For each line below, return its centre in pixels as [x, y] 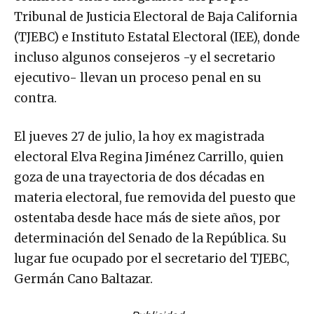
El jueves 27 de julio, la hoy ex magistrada [139, 136]
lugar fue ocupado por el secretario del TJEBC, [152, 258]
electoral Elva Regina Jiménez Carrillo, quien [149, 157]
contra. [35, 98]
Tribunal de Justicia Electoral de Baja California [156, 16]
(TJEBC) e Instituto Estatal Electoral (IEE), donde [157, 37]
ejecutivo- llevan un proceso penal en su [138, 77]
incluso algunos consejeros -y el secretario [145, 57]
